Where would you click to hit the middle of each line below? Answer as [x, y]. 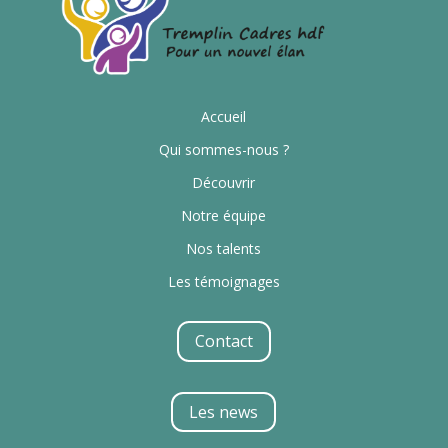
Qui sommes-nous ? [223, 150]
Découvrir [224, 183]
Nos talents [224, 249]
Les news [224, 411]
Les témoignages [223, 282]
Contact [223, 340]
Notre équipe [224, 216]
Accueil [224, 117]
